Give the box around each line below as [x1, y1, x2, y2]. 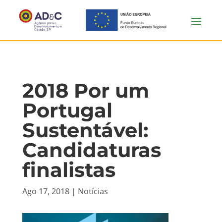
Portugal [22, 98, 112, 122]
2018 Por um [22, 78, 149, 103]
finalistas [22, 158, 115, 182]
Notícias [77, 186, 108, 197]
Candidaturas [22, 138, 161, 162]
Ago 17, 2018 [22, 186, 69, 197]
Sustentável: [22, 118, 148, 142]
